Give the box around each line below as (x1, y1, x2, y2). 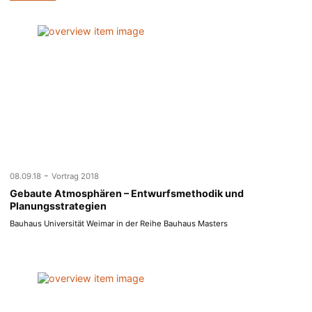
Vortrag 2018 (52, 171, 100, 182)
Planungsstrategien (10, 200, 107, 212)
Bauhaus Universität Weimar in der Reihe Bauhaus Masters (10, 219, 228, 229)
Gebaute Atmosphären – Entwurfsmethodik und (10, 187, 244, 200)
